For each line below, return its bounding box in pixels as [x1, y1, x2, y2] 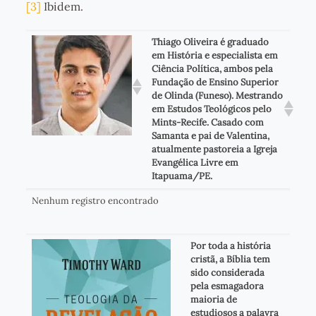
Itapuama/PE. [151, 169, 212, 182]
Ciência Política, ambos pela [151, 62, 273, 75]
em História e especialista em [151, 49, 278, 61]
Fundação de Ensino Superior [151, 75, 279, 88]
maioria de [190, 293, 237, 305]
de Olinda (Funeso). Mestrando [151, 89, 283, 102]
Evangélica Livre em [151, 156, 238, 169]
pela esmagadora [190, 279, 264, 292]
